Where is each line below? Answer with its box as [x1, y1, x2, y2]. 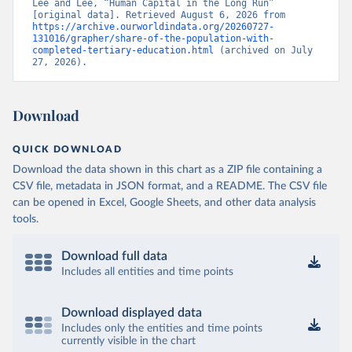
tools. [13, 214, 38, 225]
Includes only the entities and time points [61, 323, 262, 334]
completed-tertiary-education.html [32, 45, 214, 56]
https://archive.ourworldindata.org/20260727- [32, 21, 274, 32]
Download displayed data [61, 306, 202, 319]
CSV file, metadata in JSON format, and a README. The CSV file [13, 181, 327, 192]
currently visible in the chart [61, 335, 196, 346]
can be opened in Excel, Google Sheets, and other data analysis [13, 197, 316, 208]
